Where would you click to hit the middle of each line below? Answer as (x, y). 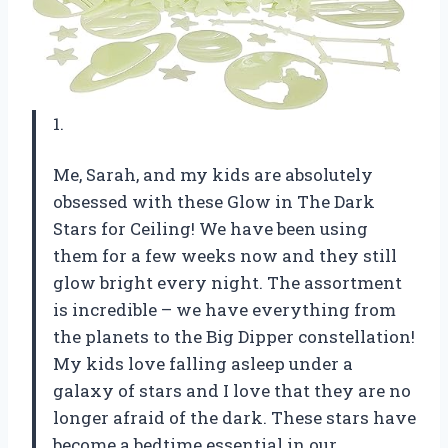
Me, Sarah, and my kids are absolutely (213, 175)
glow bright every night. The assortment (227, 283)
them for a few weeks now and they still (225, 256)
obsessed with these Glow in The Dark (214, 202)
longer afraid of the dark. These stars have (234, 418)
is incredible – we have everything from (224, 310)
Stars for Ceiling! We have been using (210, 229)
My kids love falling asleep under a (203, 364)
